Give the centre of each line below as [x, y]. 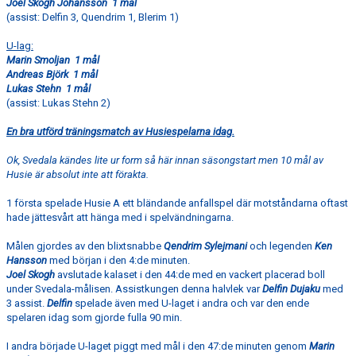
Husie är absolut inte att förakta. [77, 174]
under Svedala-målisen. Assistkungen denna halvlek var [134, 289]
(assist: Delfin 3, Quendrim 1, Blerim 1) [93, 17]
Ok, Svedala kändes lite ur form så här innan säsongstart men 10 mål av [165, 160]
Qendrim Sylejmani [207, 246]
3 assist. [27, 303]
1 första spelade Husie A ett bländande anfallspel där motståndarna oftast [177, 203]
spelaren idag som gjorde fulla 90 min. [94, 317]
